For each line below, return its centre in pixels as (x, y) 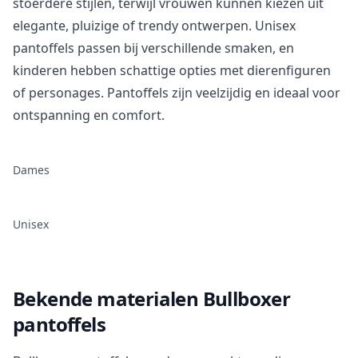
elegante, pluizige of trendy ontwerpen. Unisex (154, 25)
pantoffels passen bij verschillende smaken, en (153, 48)
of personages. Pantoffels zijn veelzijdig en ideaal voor (177, 92)
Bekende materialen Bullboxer (152, 298)
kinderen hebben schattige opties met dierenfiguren (172, 70)
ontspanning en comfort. (89, 115)
